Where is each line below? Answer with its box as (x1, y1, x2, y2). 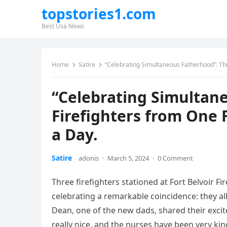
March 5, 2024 (107, 154, 149, 163)
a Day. (52, 124, 98, 145)
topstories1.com (42, 4, 156, 23)
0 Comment (158, 154, 193, 163)
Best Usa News (42, 22, 84, 30)
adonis (79, 154, 99, 163)
